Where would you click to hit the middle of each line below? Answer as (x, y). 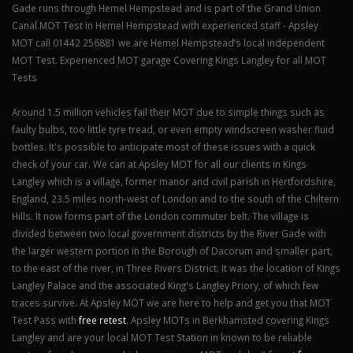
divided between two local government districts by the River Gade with (169, 234)
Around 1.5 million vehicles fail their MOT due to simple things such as (168, 112)
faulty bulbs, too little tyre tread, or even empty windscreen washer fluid (173, 130)
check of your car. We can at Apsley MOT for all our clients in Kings (159, 164)
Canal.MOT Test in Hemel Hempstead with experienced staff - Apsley (165, 26)
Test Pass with (45, 320)
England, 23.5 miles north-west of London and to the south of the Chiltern (175, 199)
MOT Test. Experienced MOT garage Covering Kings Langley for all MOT (169, 60)
